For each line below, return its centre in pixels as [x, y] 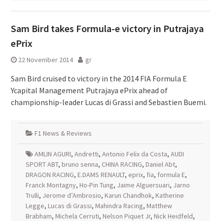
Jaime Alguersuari [143, 185]
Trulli [32, 195]
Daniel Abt [160, 164]
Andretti [86, 154]
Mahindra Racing [119, 206]
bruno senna [80, 164]
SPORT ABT [42, 164]
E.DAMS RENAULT [101, 175]
